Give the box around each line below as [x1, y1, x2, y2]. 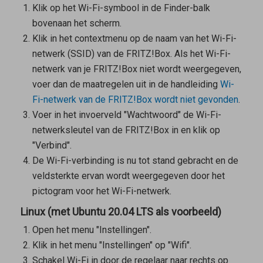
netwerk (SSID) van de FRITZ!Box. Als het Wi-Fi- [32, 48, 231, 60]
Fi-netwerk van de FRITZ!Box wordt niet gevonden [32, 94, 238, 106]
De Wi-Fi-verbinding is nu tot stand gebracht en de [32, 155, 238, 167]
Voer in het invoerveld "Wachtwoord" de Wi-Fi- [32, 109, 221, 121]
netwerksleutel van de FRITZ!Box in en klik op [32, 124, 220, 136]
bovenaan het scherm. [32, 18, 122, 29]
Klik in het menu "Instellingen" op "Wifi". [32, 240, 191, 251]
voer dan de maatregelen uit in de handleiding [32, 79, 220, 90]
